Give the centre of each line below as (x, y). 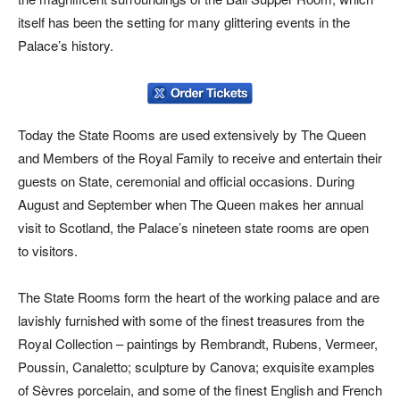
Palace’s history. (66, 45)
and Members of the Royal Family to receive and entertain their (200, 158)
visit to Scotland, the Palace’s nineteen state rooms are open (193, 227)
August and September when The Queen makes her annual (191, 204)
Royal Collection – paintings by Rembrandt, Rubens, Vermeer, (198, 343)
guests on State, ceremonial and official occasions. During (186, 181)
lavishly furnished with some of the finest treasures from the (191, 320)
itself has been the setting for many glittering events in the (184, 22)
